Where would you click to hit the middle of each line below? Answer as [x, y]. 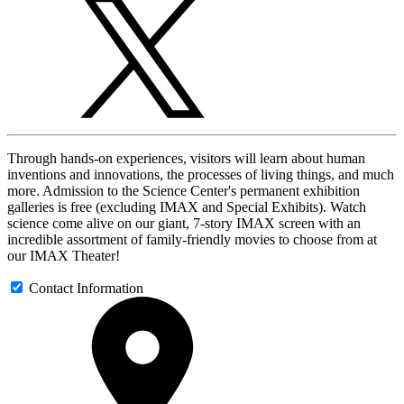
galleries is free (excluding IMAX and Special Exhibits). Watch [187, 207]
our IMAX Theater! [64, 255]
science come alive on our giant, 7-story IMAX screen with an [184, 223]
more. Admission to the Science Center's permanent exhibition [184, 190]
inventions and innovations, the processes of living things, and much [201, 174]
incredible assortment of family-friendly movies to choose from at [192, 239]
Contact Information [86, 288]
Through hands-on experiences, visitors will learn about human [186, 158]
